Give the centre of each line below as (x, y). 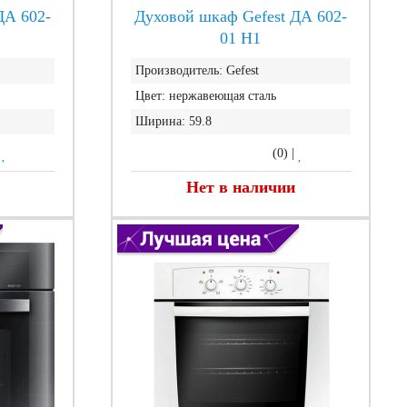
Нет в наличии (240, 187)
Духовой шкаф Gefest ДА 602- (240, 16)
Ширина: (160, 121)
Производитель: (179, 70)
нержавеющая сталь (222, 96)
